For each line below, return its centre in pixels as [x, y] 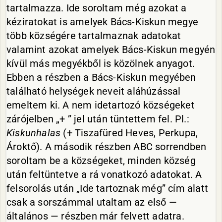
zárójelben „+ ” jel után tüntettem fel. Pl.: [98, 119]
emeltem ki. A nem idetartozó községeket [101, 105]
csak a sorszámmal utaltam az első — [92, 202]
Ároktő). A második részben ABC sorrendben [107, 147]
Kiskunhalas [34, 133]
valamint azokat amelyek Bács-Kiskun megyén [111, 50]
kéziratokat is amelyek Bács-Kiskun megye [103, 22]
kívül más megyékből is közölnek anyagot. [101, 63]
